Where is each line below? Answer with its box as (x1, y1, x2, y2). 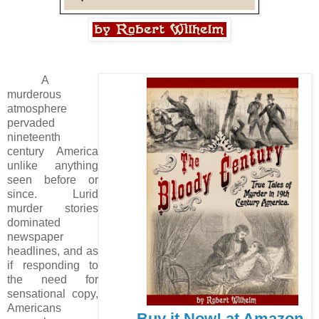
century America (7, 145, 98, 157)
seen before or (7, 173, 98, 186)
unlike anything (7, 159, 98, 172)
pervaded (7, 116, 55, 129)
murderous (7, 88, 61, 100)
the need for (7, 273, 98, 286)
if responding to (7, 258, 98, 271)
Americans (7, 301, 61, 314)
